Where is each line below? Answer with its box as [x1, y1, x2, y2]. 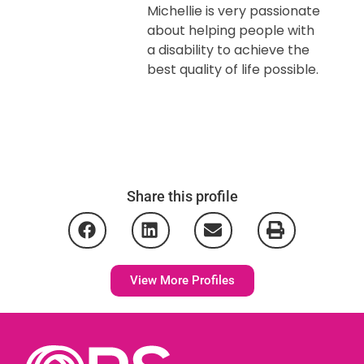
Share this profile [126, 187, 238, 205]
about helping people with [147, 20, 315, 40]
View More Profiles [129, 272, 235, 288]
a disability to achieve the [147, 40, 310, 59]
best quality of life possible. [147, 59, 319, 79]
